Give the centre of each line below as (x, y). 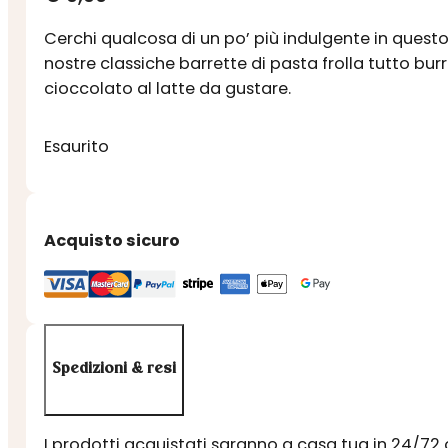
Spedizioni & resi (114, 369)
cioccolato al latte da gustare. (168, 89)
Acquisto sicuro (112, 240)
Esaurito (77, 146)
